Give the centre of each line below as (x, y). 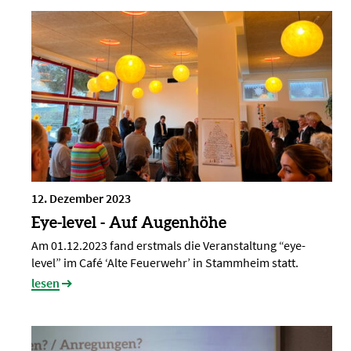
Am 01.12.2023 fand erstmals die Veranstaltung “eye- (168, 246)
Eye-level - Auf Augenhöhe (129, 223)
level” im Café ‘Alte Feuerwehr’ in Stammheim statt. (165, 263)
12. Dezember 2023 (81, 199)
